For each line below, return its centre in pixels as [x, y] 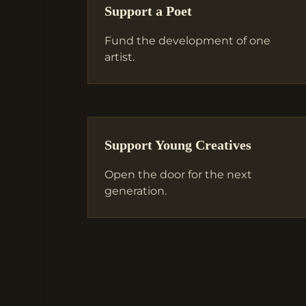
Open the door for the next [178, 175]
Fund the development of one [187, 40]
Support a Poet [148, 11]
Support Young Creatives [178, 145]
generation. [135, 191]
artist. [119, 57]
